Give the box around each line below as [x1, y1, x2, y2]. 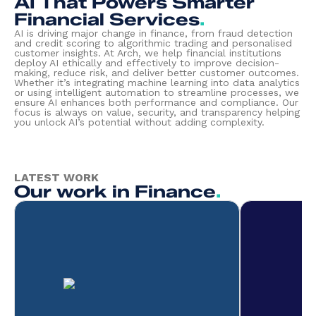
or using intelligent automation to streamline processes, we [14, 87, 299, 98]
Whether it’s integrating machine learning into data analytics [14, 77, 300, 88]
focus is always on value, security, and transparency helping [14, 107, 300, 118]
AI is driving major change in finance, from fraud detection [14, 28, 293, 39]
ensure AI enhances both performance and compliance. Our [14, 97, 298, 108]
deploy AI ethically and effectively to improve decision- [14, 57, 279, 68]
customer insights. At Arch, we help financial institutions [14, 47, 281, 59]
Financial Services [14, 9, 200, 30]
